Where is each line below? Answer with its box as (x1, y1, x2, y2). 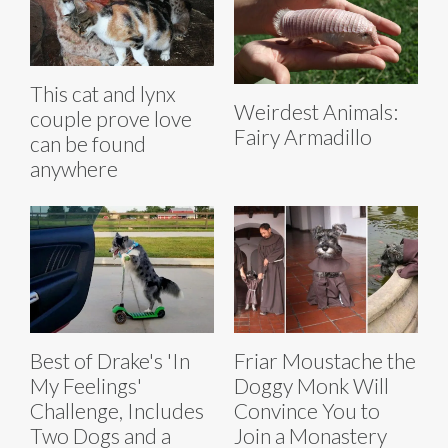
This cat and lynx (30, 81, 176, 107)
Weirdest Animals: (234, 99, 398, 125)
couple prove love (30, 106, 192, 132)
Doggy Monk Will (234, 373, 389, 399)
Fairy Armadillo (234, 124, 372, 150)
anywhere (30, 156, 118, 182)
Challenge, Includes (30, 398, 204, 424)
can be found (30, 131, 146, 157)
